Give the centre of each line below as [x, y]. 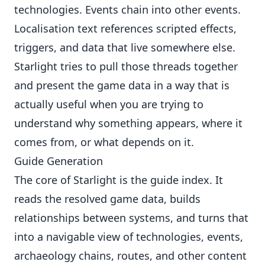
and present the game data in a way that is [122, 85]
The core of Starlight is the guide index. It [119, 180]
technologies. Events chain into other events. [127, 9]
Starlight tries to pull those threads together [126, 66]
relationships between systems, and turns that [131, 218]
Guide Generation [59, 161]
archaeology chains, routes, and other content [130, 256]
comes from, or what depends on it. [104, 142]
